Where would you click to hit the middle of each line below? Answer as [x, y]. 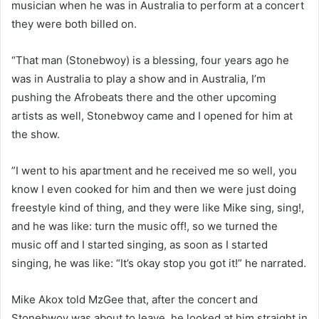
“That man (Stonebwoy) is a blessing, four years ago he [150, 60]
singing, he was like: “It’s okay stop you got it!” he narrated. [159, 263]
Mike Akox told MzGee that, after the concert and [135, 299]
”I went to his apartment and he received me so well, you [154, 170]
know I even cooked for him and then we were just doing [154, 189]
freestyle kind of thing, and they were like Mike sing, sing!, [158, 207]
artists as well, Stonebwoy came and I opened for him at [152, 115]
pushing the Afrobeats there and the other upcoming [144, 97]
